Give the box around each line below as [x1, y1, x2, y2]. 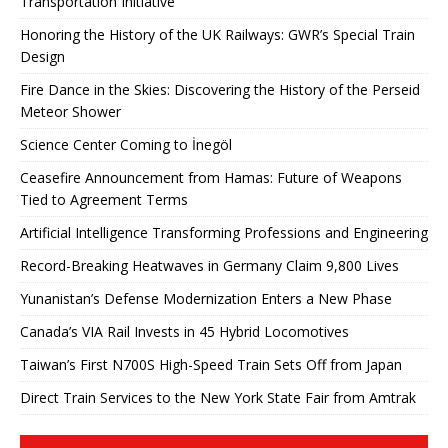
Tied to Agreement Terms [20, 189, 188, 209]
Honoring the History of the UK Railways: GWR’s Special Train [20, 24, 415, 44]
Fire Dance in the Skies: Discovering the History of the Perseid [20, 79, 420, 99]
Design [20, 46, 65, 66]
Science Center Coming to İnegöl [20, 134, 232, 154]
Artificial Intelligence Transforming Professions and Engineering [20, 222, 428, 242]
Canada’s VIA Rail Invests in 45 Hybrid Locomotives [20, 321, 349, 341]
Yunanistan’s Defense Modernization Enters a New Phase [20, 288, 392, 308]
